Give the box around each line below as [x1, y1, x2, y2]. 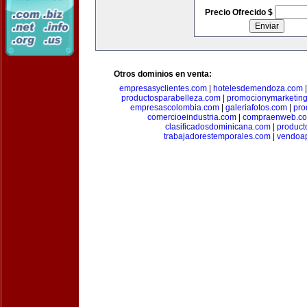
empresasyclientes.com [119, 84, 207, 93]
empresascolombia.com [130, 103, 219, 112]
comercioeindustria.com [147, 112, 236, 122]
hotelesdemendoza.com [213, 84, 303, 93]
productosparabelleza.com [121, 93, 221, 103]
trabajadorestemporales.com [164, 132, 271, 141]
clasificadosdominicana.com [165, 122, 271, 132]
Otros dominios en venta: [114, 69, 212, 79]
